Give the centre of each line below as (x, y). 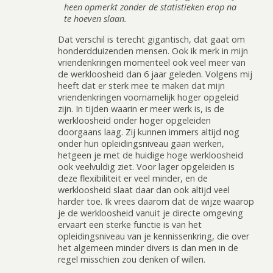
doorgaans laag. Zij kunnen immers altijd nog (149, 132)
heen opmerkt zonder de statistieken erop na (150, 7)
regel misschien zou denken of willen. (132, 259)
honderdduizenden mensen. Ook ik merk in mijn (153, 51)
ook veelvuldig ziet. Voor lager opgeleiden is (146, 166)
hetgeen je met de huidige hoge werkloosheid (151, 155)
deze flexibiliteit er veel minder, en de (133, 178)
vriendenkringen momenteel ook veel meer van (152, 62)
